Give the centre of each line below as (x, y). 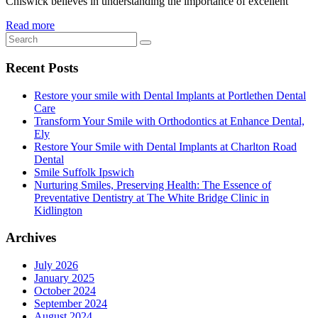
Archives (31, 238)
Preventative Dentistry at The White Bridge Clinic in (152, 197)
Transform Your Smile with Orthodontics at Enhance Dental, (169, 121)
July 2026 (56, 265)
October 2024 (65, 291)
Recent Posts (42, 67)
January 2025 (64, 278)
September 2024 (71, 303)
